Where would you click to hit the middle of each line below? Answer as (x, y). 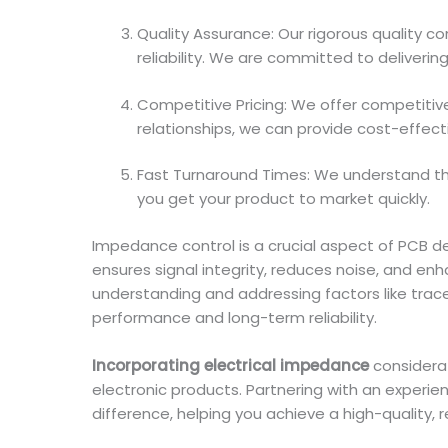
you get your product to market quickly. (283, 198)
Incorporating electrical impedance (230, 365)
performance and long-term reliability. (234, 317)
